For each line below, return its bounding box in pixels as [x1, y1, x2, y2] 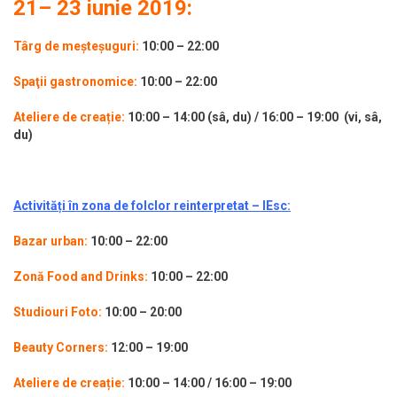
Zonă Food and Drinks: [13, 269, 151, 284]
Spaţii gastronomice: [13, 74, 140, 90]
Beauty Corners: [13, 340, 111, 355]
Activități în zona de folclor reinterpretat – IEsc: [13, 198, 291, 214]
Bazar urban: [13, 234, 90, 249]
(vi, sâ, [339, 110, 382, 125]
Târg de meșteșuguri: [13, 39, 139, 54]
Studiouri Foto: [13, 305, 105, 320]
